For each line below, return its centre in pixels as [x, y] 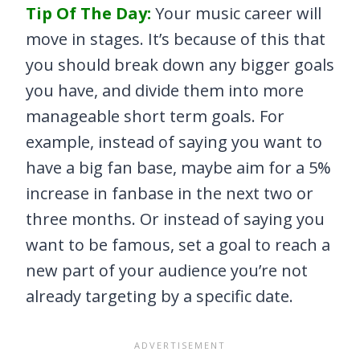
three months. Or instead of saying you [175, 219]
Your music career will [236, 14]
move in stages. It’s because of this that [176, 39]
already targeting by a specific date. [160, 297]
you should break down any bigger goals [180, 65]
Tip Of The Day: [88, 14]
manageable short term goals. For [155, 117]
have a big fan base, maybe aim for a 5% [178, 168]
